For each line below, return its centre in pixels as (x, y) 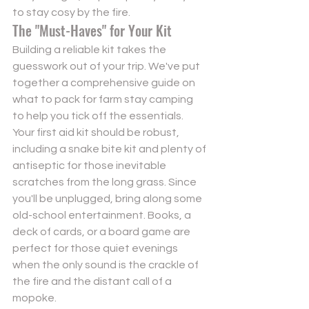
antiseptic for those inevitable (90, 165)
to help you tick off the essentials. (99, 116)
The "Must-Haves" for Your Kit (92, 30)
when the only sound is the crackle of (107, 265)
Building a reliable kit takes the (90, 49)
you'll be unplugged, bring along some (108, 198)
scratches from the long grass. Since (106, 182)
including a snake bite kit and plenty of (110, 149)
